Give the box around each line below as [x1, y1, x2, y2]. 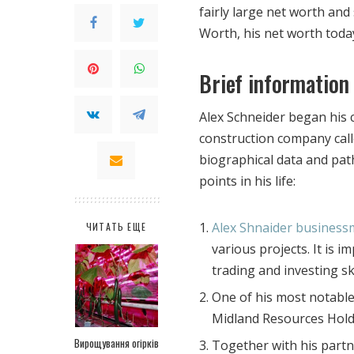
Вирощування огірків [73, 334, 159, 351]
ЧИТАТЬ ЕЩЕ [86, 219, 146, 233]
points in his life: [199, 171, 296, 190]
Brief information [199, 66, 349, 100]
